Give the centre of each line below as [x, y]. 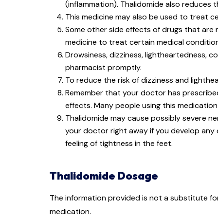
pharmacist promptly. [104, 68]
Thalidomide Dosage [104, 176]
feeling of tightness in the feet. [119, 144]
